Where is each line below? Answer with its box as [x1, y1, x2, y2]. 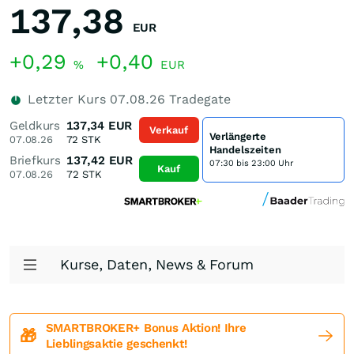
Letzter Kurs [24, 92, 110, 107]
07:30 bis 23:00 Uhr [209, 157, 293, 168]
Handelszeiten [209, 143, 281, 156]
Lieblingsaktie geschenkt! [45, 337, 187, 351]
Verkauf [149, 123, 189, 136]
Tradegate [165, 92, 231, 107]
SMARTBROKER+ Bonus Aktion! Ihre [45, 321, 247, 335]
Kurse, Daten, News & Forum [60, 256, 254, 273]
